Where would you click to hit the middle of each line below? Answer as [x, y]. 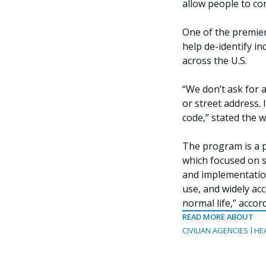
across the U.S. [215, 61]
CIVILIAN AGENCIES [215, 231]
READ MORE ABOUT [218, 217]
